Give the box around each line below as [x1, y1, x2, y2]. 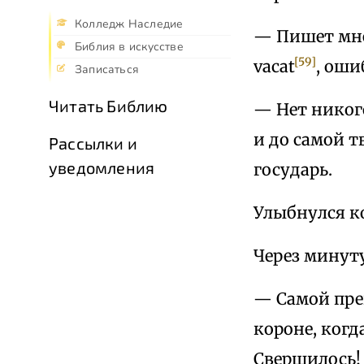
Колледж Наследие [75, 16, 184, 32]
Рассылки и [49, 133, 137, 154]
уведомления [49, 158, 155, 178]
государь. [253, 158, 332, 180]
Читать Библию [49, 96, 168, 116]
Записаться [75, 62, 140, 78]
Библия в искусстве [75, 39, 184, 55]
